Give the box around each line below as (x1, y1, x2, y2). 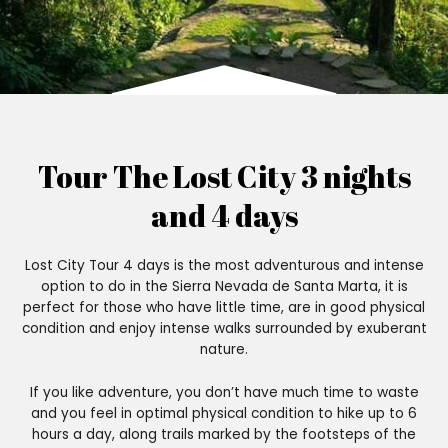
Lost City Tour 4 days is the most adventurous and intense (24, 256, 424, 275)
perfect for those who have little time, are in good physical (23, 298, 425, 317)
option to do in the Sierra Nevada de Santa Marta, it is (40, 277, 408, 296)
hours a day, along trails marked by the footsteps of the (32, 424, 416, 444)
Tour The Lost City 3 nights (37, 156, 411, 197)
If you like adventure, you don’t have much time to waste (29, 382, 419, 402)
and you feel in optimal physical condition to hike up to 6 (31, 403, 417, 423)
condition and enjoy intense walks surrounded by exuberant (21, 319, 427, 338)
